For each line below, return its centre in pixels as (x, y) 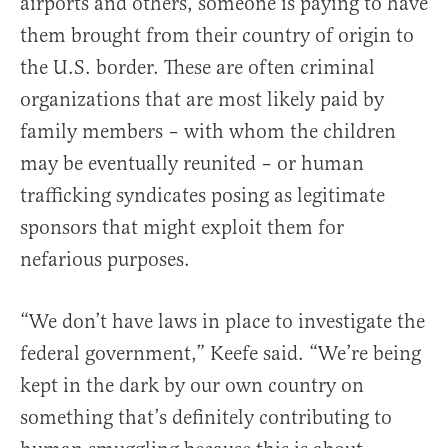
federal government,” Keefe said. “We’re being (220, 353)
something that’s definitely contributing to (206, 417)
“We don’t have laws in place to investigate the (222, 321)
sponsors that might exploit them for (182, 227)
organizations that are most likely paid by (202, 99)
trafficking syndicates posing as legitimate (202, 195)
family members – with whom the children (208, 131)
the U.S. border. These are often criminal (197, 67)
